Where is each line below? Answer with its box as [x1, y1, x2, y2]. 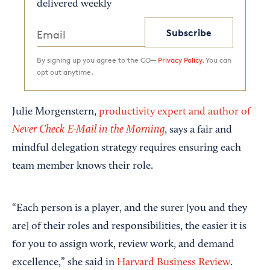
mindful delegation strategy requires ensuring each [12, 142, 241, 154]
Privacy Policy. [158, 55, 204, 64]
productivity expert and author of [99, 106, 251, 118]
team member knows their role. [12, 160, 153, 172]
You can [204, 55, 231, 64]
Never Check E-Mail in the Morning [12, 124, 165, 136]
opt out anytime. [37, 67, 93, 77]
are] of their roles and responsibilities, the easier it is [12, 221, 246, 232]
